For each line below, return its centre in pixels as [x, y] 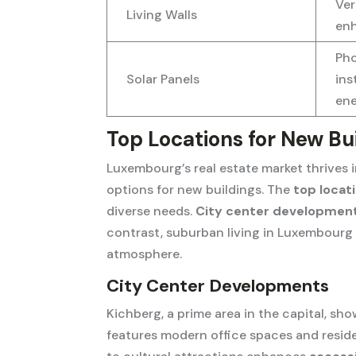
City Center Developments [218, 285]
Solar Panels [163, 79]
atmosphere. [145, 253]
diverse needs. [151, 211]
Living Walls [162, 14]
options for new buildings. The [200, 189]
